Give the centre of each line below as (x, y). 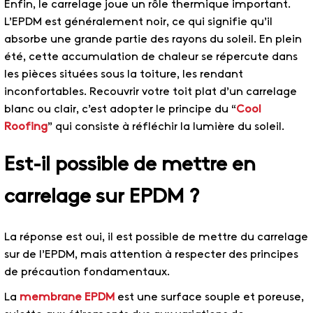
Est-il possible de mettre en (130, 166)
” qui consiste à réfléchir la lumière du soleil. (166, 127)
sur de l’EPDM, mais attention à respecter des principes (151, 254)
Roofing (26, 127)
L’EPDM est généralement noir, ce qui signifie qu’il (138, 22)
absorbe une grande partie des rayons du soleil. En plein (153, 40)
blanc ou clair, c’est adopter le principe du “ (120, 110)
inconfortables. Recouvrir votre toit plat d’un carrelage (151, 92)
